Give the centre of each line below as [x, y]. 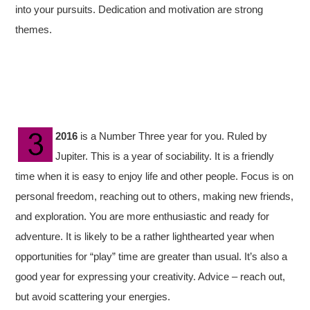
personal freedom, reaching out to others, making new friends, [155, 196]
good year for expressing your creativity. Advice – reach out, [151, 276]
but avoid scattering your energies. [93, 297]
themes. [34, 29]
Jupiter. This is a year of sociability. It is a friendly [165, 156]
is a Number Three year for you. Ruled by [173, 136]
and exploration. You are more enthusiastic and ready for [143, 216]
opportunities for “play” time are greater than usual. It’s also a [152, 256]
